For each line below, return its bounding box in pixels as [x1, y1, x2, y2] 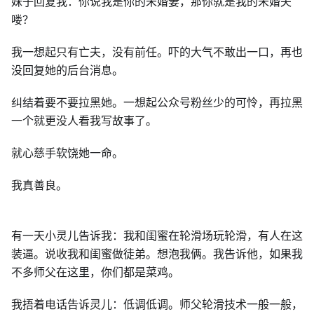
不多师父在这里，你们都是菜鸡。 [11, 264, 179, 280]
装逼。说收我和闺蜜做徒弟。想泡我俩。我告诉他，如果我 [11, 246, 303, 261]
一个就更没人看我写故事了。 [11, 113, 157, 128]
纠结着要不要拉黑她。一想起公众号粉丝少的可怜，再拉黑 [11, 95, 303, 110]
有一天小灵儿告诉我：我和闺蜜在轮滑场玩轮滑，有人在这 [11, 228, 303, 243]
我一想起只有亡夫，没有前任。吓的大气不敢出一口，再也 [11, 44, 303, 60]
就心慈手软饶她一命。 [11, 145, 123, 161]
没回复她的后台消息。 [11, 62, 123, 78]
